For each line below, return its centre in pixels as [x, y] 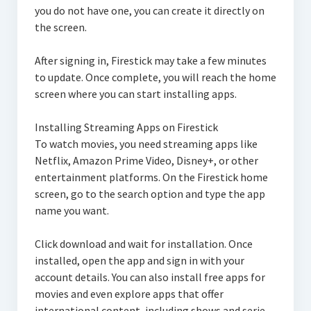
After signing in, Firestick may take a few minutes [150, 60]
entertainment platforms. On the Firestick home [151, 177]
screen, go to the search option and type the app [150, 193]
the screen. [60, 27]
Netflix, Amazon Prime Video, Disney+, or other [146, 160]
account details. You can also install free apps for [150, 277]
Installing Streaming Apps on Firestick [126, 127]
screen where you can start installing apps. [135, 93]
